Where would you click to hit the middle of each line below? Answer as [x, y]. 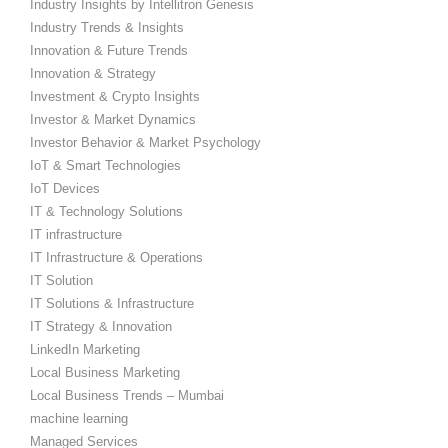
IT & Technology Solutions [106, 212]
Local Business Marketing [105, 373]
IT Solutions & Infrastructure [112, 304]
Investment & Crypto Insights [115, 97]
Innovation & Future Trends [109, 51]
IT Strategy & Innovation [101, 327]
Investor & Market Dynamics [113, 120]
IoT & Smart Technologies [105, 166]
